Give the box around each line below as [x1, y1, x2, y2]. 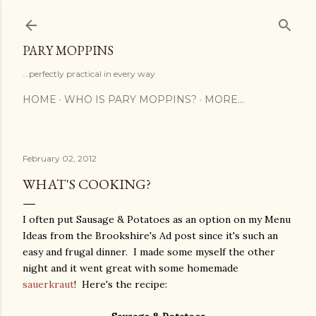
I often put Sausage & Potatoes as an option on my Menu [23, 213, 291, 226]
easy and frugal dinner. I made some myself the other [23, 245, 275, 258]
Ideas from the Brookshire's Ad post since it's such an [23, 229, 278, 242]
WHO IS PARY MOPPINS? [64, 93, 197, 106]
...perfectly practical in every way [23, 68, 155, 79]
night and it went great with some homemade [23, 262, 238, 274]
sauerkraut [23, 278, 74, 291]
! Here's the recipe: [74, 278, 167, 291]
